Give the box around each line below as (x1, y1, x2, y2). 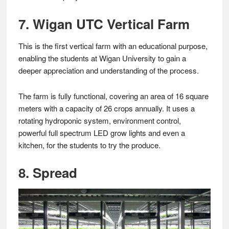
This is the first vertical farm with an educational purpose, (18, 40, 208, 51)
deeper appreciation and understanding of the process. (18, 65, 199, 76)
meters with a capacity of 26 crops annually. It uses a (18, 103, 195, 113)
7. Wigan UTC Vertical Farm (18, 14, 190, 33)
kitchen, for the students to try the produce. (18, 140, 161, 150)
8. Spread (18, 163, 77, 182)
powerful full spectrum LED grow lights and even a (18, 127, 185, 138)
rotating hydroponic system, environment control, (18, 115, 181, 126)
